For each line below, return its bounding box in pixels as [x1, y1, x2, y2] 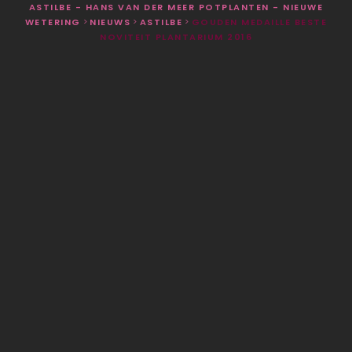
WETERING [24, 15, 81, 28]
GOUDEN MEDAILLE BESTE [191, 15, 328, 28]
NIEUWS [90, 15, 131, 28]
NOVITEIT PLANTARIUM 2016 [100, 30, 252, 43]
